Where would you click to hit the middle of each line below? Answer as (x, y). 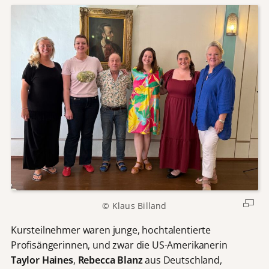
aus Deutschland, (182, 260)
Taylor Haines (42, 260)
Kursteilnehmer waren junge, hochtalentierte (111, 230)
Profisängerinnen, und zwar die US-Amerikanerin (119, 245)
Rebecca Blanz (110, 260)
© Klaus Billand (134, 205)
